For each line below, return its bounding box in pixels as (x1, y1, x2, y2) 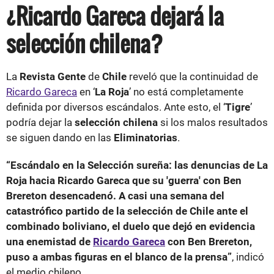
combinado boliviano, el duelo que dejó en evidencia (6, 220, 255, 232)
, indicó (232, 250, 264, 263)
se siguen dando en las (6, 131, 114, 144)
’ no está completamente (129, 85, 243, 98)
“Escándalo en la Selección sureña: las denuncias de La (6, 158, 268, 171)
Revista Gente (20, 70, 88, 83)
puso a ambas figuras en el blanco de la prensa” (6, 250, 232, 263)
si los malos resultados (158, 116, 268, 128)
